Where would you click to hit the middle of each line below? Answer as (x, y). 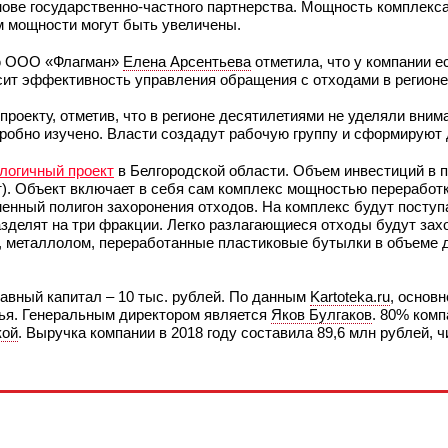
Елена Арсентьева (187, 61)
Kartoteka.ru (350, 297)
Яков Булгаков (321, 315)
